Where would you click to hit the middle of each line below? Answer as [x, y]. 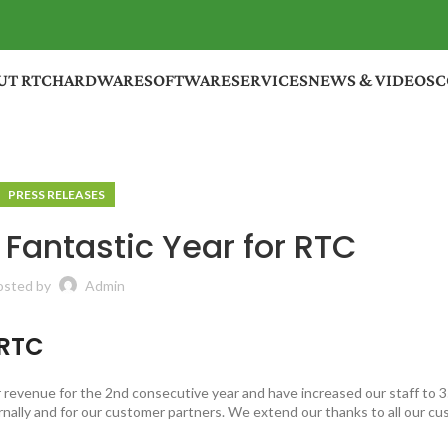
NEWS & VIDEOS [371, 79]
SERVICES [269, 79]
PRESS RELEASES [56, 195]
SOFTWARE [187, 79]
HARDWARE [97, 79]
